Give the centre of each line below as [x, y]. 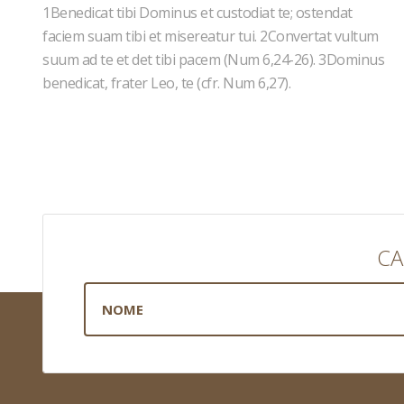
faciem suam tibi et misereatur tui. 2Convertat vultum [211, 36]
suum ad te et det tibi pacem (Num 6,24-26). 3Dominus [213, 60]
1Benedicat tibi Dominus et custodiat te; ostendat [197, 13]
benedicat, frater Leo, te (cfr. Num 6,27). [166, 83]
